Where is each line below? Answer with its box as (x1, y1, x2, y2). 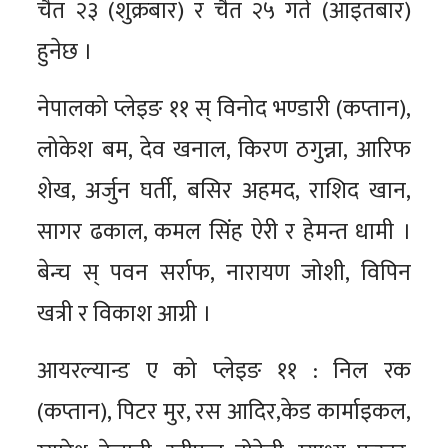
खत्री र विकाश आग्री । (37, 295, 212, 334)
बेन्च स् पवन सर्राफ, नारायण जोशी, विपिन (37, 254, 411, 293)
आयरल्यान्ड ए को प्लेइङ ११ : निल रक (37, 352, 411, 391)
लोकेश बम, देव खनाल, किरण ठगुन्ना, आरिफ (37, 131, 411, 170)
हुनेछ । (37, 33, 93, 72)
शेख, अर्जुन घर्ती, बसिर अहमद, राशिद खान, (37, 172, 411, 211)
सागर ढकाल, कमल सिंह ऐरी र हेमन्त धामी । (37, 213, 411, 252)
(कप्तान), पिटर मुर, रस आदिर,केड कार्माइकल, (37, 393, 411, 432)
